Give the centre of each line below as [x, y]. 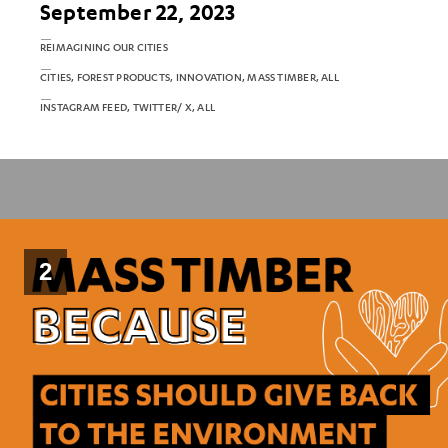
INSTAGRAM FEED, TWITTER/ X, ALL [127, 108]
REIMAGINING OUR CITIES [104, 48]
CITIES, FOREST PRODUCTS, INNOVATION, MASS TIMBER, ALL [189, 78]
